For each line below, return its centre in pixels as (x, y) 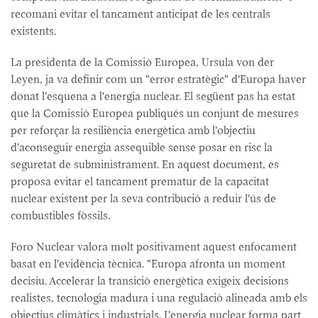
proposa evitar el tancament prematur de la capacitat (140, 181)
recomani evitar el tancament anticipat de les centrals (141, 14)
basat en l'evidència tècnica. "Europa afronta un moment (148, 264)
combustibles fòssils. (60, 215)
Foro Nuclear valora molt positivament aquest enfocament (154, 247)
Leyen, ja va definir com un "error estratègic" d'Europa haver (158, 79)
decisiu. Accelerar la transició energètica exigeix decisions (150, 281)
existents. (33, 31)
